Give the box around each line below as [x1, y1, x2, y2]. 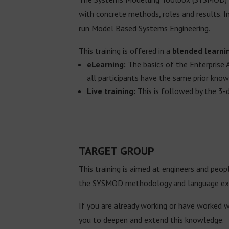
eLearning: [87, 59, 126, 70]
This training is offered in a [79, 45, 173, 56]
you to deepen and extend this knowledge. [79, 214, 224, 225]
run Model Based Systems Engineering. [79, 23, 211, 34]
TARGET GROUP [79, 143, 155, 158]
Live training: [87, 86, 136, 97]
